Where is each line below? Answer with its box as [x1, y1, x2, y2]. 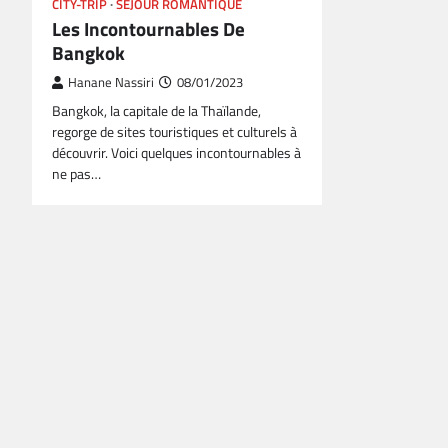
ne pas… [52, 163, 101, 186]
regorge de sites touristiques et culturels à [52, 121, 297, 144]
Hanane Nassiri [68, 73, 154, 93]
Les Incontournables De [52, 14, 245, 44]
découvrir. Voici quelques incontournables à [52, 142, 301, 165]
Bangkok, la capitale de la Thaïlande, [52, 100, 261, 123]
